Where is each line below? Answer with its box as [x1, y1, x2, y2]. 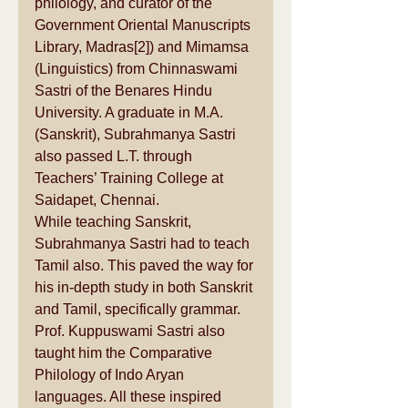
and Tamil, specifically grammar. [35, 301, 244, 318]
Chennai [100, 192, 156, 209]
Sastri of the [35, 83, 115, 99]
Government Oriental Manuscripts [35, 17, 254, 34]
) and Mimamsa [149, 39, 252, 56]
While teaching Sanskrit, [35, 214, 195, 230]
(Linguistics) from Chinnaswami [35, 61, 241, 77]
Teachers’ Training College [35, 170, 208, 187]
